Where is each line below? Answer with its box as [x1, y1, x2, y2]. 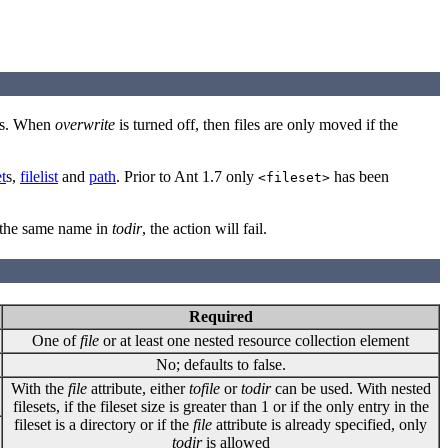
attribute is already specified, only [212, 415, 427, 433]
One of [32, 331, 80, 349]
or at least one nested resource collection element [99, 331, 409, 349]
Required [188, 307, 253, 325]
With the [10, 379, 68, 397]
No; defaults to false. [155, 355, 286, 373]
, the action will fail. [142, 220, 267, 238]
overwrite [55, 116, 115, 134]
